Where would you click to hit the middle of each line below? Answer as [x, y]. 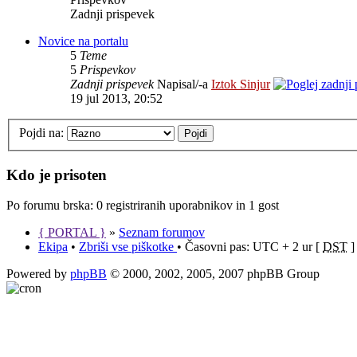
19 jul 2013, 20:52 [116, 99]
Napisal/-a [182, 84]
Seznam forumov [162, 233]
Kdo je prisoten [57, 175]
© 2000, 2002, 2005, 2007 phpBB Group [213, 274]
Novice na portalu [83, 41]
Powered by [38, 274]
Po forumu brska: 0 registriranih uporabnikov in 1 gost [143, 206]
